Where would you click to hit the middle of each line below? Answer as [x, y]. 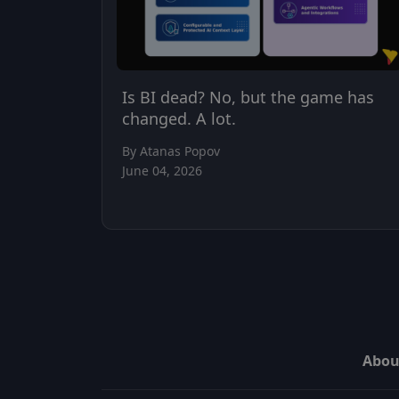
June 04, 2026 [162, 171]
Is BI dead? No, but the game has [248, 98]
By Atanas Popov [171, 151]
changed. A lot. [179, 119]
